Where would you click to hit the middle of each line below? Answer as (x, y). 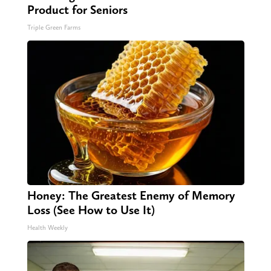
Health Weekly (47, 227)
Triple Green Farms (54, 27)
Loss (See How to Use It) (91, 210)
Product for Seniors (77, 9)
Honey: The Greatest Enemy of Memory (131, 195)
